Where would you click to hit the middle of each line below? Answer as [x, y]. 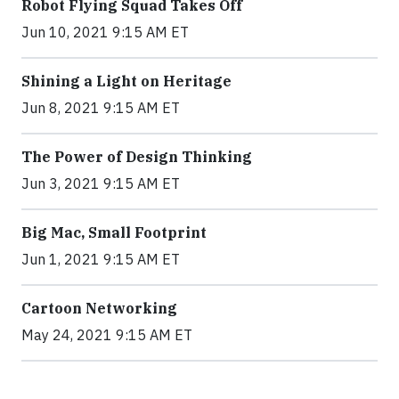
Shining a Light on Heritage [126, 81]
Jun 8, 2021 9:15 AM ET [101, 108]
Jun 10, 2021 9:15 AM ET [105, 33]
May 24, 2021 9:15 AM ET [107, 335]
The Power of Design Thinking [137, 157]
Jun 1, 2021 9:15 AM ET [101, 260]
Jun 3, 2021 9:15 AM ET [101, 184]
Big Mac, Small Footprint [114, 233]
